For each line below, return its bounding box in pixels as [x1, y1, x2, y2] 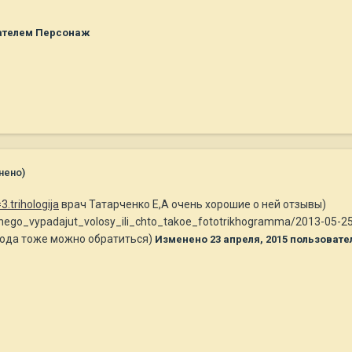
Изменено [155, 233, 210, 245]
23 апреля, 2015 [210, 233, 288, 245]
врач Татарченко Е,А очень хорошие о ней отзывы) [59, 197, 326, 211]
